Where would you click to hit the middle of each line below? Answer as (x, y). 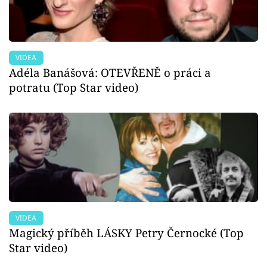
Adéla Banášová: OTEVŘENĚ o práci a (110, 72)
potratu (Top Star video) (74, 87)
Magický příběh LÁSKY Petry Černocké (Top (126, 232)
